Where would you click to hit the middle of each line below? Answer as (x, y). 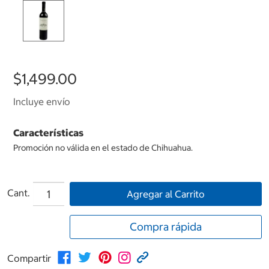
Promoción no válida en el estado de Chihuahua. (103, 148)
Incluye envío (42, 102)
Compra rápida (166, 227)
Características (48, 133)
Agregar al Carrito (166, 194)
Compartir (29, 258)
